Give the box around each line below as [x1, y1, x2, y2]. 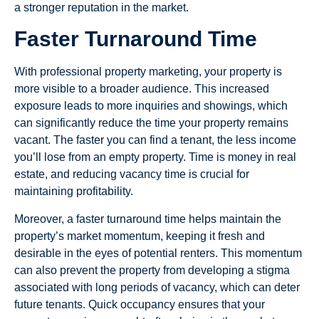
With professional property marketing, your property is [14, 66, 282, 78]
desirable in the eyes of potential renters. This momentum [14, 246, 302, 259]
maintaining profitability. [14, 185, 133, 198]
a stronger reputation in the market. [14, 1, 189, 14]
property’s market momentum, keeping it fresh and [14, 229, 265, 242]
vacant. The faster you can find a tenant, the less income [14, 134, 296, 147]
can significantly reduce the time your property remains [14, 117, 288, 130]
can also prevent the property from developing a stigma [14, 263, 290, 276]
